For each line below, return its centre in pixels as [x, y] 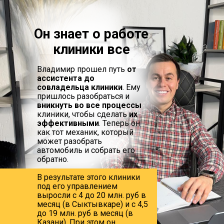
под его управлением [77, 186]
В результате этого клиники [88, 177]
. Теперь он [119, 123]
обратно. [53, 159]
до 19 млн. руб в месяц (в [85, 213]
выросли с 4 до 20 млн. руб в [91, 195]
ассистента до [66, 78]
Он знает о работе [91, 34]
